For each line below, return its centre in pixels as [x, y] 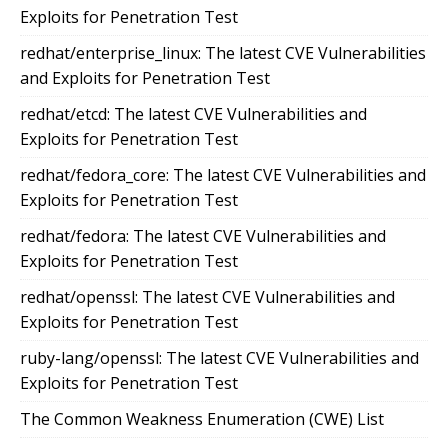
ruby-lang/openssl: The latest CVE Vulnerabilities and [219, 358]
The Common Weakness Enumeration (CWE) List [202, 419]
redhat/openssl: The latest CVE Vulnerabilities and [207, 297]
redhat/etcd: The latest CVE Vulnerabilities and [193, 114]
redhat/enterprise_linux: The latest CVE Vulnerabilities [223, 53]
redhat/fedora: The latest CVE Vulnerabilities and [203, 236]
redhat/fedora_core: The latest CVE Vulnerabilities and [223, 175]
